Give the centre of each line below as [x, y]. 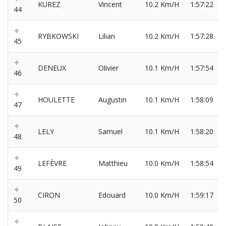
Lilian [107, 36]
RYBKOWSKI [58, 36]
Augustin [112, 100]
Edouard [112, 195]
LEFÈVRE [52, 163]
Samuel [110, 132]
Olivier [108, 68]
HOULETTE [56, 100]
